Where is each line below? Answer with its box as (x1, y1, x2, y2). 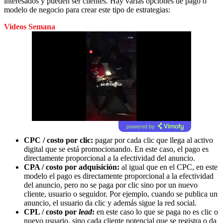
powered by (126, 123, 155, 129)
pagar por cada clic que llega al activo (95, 135, 213, 144)
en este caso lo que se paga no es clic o (97, 207, 218, 216)
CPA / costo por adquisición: (24, 162, 119, 171)
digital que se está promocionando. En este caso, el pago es (24, 144, 209, 153)
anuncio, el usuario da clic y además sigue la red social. (24, 198, 197, 207)
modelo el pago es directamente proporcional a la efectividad (24, 171, 214, 180)
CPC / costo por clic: (24, 135, 95, 144)
